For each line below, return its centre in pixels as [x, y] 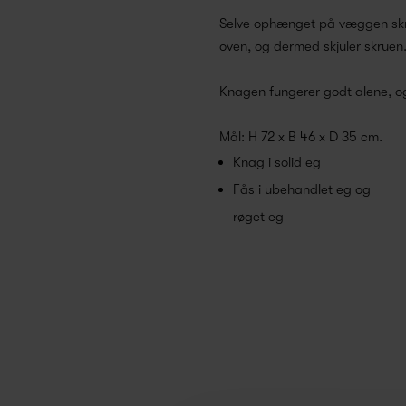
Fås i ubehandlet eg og [302, 190]
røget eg [258, 217]
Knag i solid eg [277, 163]
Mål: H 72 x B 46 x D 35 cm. [301, 137]
